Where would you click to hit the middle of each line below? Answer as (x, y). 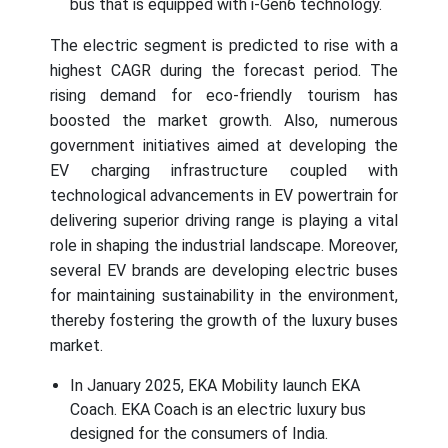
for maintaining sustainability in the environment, (224, 296)
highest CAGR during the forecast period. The (224, 71)
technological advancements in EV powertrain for (224, 196)
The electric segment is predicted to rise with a (224, 46)
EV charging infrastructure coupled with (224, 171)
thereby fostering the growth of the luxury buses (224, 321)
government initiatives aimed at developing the (224, 146)
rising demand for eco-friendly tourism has (224, 96)
